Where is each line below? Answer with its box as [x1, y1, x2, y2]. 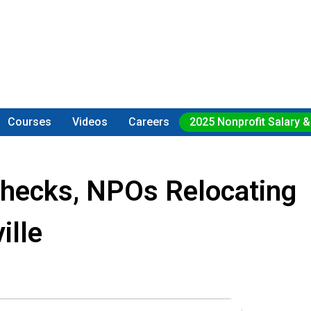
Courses [8, 115, 52, 128]
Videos [72, 115, 108, 128]
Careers [128, 115, 169, 128]
